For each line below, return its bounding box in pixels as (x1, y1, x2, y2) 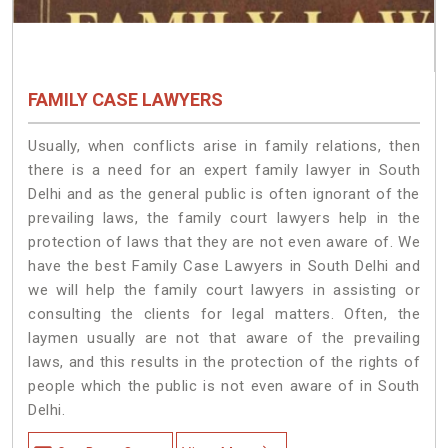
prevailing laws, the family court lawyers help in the (28, 208, 420, 227)
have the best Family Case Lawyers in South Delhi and (28, 256, 420, 275)
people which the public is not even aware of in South (28, 376, 420, 395)
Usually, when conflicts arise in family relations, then (28, 136, 420, 155)
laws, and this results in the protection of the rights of (28, 352, 420, 371)
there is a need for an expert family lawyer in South (28, 160, 420, 179)
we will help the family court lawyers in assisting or (28, 280, 420, 299)
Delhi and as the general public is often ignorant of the (28, 184, 420, 203)
